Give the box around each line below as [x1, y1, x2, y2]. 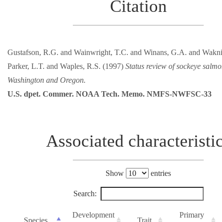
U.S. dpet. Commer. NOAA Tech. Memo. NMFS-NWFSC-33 [7, 90, 212, 99]
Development [72, 211, 114, 220]
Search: [73, 189, 97, 198]
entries [149, 169, 171, 178]
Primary [179, 211, 204, 220]
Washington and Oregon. [7, 76, 86, 85]
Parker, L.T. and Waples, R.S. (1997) [7, 62, 125, 71]
